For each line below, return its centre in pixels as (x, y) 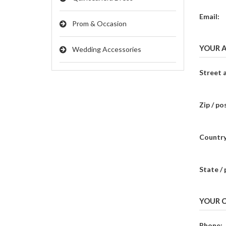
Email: (209, 16)
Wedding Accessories (107, 49)
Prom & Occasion (99, 23)
